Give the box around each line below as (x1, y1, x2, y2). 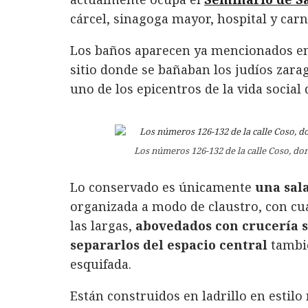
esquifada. (70, 255, 131, 272)
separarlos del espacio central (70, 236, 267, 253)
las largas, (70, 217, 135, 234)
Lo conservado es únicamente (70, 178, 255, 195)
